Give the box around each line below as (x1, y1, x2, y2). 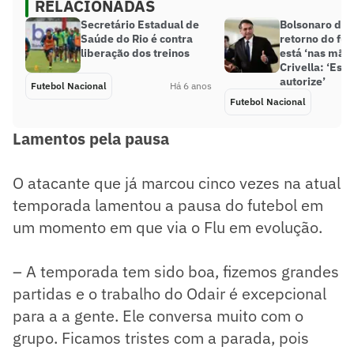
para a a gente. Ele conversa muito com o (13, 304, 303, 326)
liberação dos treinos (81, 45, 190, 60)
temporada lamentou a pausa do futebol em (13, 194, 323, 216)
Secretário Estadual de (81, 17, 199, 32)
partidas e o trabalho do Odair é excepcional (13, 282, 326, 304)
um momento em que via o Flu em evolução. (13, 216, 322, 238)
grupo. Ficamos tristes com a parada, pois (13, 326, 309, 348)
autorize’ (280, 73, 326, 88)
